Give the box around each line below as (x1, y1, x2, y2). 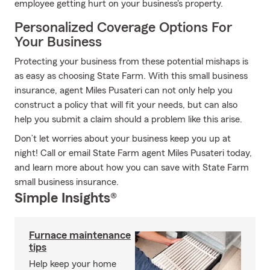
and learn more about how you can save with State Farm (14, 163, 249, 172)
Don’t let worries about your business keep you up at (14, 134, 231, 143)
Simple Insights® (14, 191, 117, 206)
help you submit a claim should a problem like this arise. (14, 115, 242, 124)
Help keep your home (29, 259, 116, 269)
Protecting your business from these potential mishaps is (14, 57, 248, 66)
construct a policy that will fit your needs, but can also (14, 100, 237, 110)
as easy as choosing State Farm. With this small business (14, 71, 248, 81)
